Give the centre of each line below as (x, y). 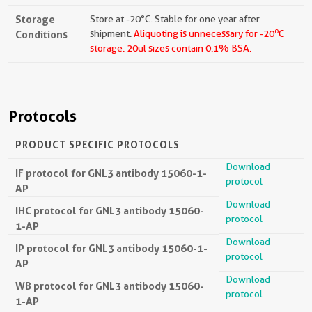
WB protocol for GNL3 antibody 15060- (110, 286)
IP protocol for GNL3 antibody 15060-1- (111, 249)
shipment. (112, 34)
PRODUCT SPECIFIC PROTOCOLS (97, 145)
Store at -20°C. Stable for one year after (175, 19)
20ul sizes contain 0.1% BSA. (188, 48)
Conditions (41, 35)
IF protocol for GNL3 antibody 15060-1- (111, 173)
